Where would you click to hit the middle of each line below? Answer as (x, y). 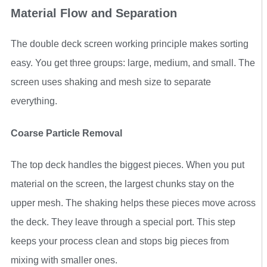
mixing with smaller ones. (64, 260)
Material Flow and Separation (94, 13)
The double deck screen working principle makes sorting (130, 44)
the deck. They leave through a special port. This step (123, 222)
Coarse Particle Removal (66, 133)
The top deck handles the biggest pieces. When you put (128, 165)
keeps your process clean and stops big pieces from (120, 241)
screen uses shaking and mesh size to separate (111, 82)
